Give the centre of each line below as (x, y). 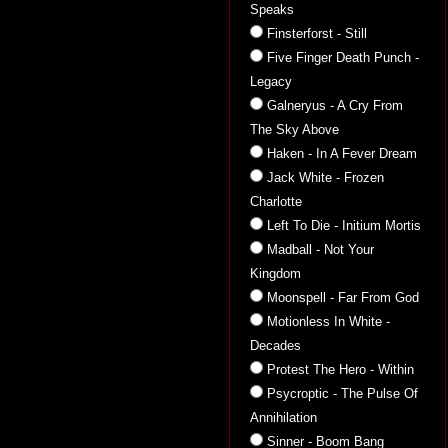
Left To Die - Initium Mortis (344, 225)
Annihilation (283, 417)
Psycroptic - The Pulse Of (342, 393)
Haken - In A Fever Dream (342, 153)
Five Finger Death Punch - (343, 57)
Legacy (271, 81)
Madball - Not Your (320, 249)
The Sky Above (294, 129)
